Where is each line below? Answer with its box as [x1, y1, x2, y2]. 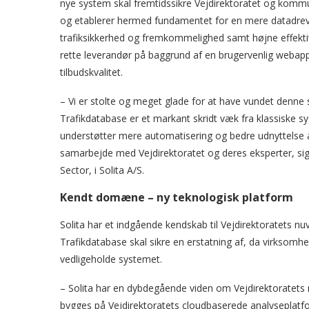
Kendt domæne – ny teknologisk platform [60, 190, 293, 205]
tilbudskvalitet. [60, 66, 123, 79]
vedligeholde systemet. [60, 252, 162, 266]
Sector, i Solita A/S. [60, 163, 144, 177]
